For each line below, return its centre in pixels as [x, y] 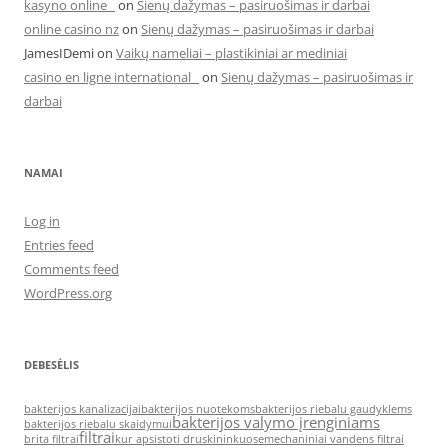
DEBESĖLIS [51, 364]
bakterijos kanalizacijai [82, 409]
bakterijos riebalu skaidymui [98, 424]
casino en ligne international [111, 77]
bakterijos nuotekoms [198, 409]
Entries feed [59, 245]
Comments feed [71, 269]
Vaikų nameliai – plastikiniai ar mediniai [231, 53]
